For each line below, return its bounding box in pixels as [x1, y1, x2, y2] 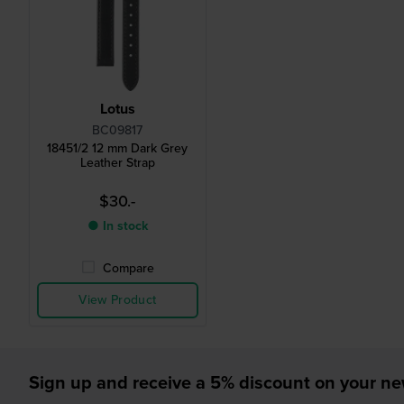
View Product [78, 290, 157, 310]
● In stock [87, 216, 148, 236]
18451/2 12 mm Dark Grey [47, 139, 188, 159]
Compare [102, 259, 154, 279]
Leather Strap [79, 153, 155, 173]
